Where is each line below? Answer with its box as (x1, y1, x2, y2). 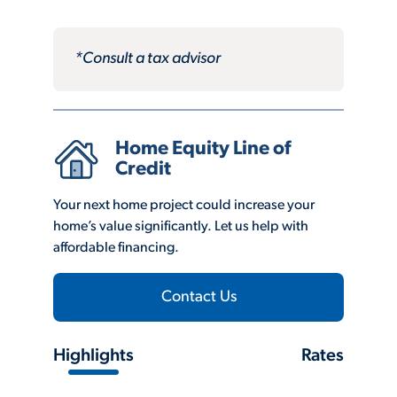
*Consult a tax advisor (74, 50, 221, 67)
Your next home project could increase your (53, 198, 315, 213)
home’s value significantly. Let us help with (53, 219, 308, 234)
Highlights (53, 346, 134, 365)
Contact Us (160, 288, 237, 306)
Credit (115, 160, 171, 181)
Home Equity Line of (115, 139, 291, 160)
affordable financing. (53, 240, 179, 255)
